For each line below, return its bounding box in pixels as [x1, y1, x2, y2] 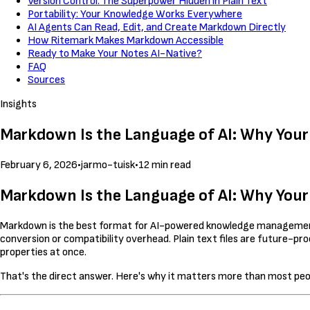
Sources [28, 73, 65, 87]
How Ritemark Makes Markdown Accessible [28, 34, 224, 48]
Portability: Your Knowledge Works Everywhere [28, 8, 242, 21]
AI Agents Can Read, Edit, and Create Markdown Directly [28, 21, 286, 35]
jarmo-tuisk [81, 158, 135, 172]
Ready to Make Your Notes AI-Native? [28, 47, 202, 61]
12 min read [138, 158, 191, 172]
